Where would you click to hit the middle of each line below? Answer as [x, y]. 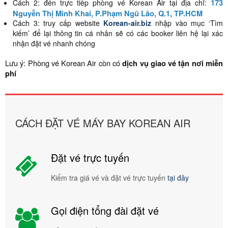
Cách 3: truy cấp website [58, 23]
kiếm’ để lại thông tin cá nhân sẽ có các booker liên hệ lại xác [118, 33]
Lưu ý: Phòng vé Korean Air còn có [64, 63]
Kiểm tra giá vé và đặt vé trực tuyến [109, 178]
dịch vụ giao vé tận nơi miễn [173, 63]
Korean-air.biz [127, 23]
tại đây [178, 178]
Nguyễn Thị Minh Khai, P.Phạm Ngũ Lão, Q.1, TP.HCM [108, 13]
